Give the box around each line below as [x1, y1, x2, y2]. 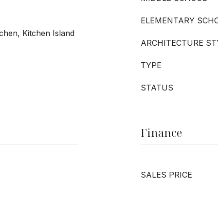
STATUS [141, 83, 173, 92]
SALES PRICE [141, 170, 192, 180]
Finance [141, 125, 182, 140]
